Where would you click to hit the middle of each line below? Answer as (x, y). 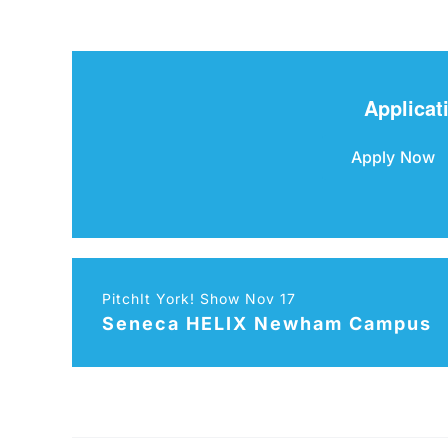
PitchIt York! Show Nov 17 (198, 299)
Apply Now (393, 157)
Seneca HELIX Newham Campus (266, 323)
